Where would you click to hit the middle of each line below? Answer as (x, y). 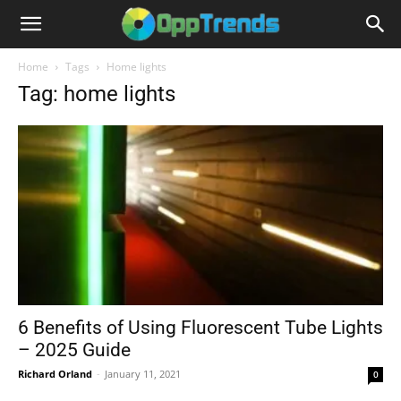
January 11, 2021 (143, 374)
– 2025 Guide (74, 350)
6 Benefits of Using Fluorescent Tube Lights (200, 328)
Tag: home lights (97, 94)
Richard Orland (55, 374)
